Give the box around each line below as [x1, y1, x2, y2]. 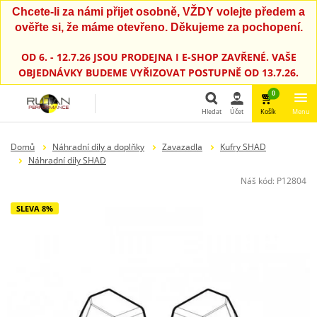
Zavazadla [161, 140, 202, 153]
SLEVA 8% [16, 202, 53, 214]
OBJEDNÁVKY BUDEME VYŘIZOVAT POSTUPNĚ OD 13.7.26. [18, 65, 299, 79]
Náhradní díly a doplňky [52, 140, 144, 153]
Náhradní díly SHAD [28, 154, 106, 166]
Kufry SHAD [219, 140, 266, 153]
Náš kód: [241, 174, 277, 187]
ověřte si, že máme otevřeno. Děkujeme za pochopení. [14, 21, 303, 33]
